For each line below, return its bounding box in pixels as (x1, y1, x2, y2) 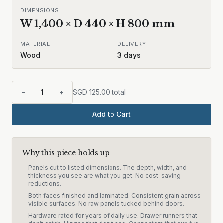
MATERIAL (20, 40, 50, 47)
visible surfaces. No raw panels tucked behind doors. (28, 200, 184, 207)
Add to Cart (92, 110, 131, 118)
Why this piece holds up (22, 148, 110, 157)
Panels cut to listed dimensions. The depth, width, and (28, 164, 187, 171)
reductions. (28, 180, 61, 187)
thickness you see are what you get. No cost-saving (28, 172, 181, 179)
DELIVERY (117, 40, 146, 47)
